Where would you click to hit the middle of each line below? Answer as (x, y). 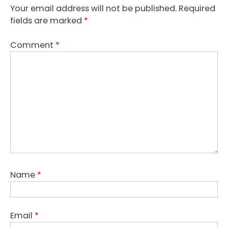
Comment (33, 45)
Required (197, 8)
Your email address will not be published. (93, 8)
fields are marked (47, 20)
